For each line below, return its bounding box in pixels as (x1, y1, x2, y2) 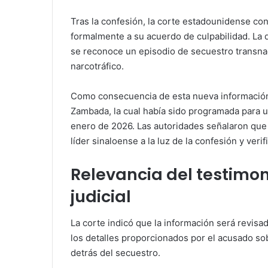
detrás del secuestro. (71, 247, 160, 259)
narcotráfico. (71, 60, 124, 72)
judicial (71, 185, 131, 208)
